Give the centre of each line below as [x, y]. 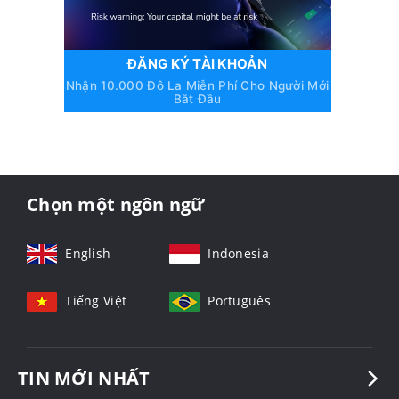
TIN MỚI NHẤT [84, 379]
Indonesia [238, 254]
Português [239, 301]
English [88, 254]
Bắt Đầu [197, 99]
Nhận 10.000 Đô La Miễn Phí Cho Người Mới [197, 86]
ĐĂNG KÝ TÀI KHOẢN [197, 64]
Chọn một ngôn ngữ [116, 205]
